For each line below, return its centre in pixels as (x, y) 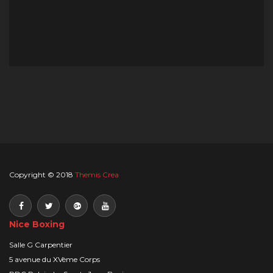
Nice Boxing (37, 224)
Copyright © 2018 (42, 175)
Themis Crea (97, 175)
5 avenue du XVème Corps (55, 259)
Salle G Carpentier (41, 245)
